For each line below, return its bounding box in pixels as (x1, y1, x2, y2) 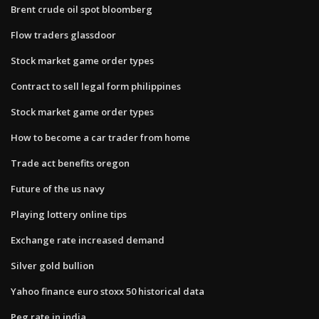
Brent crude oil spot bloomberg (11, 2, 152, 16)
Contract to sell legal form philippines (11, 79, 181, 93)
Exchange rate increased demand (11, 233, 164, 246)
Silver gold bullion (11, 258, 94, 272)
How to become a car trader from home (11, 130, 190, 144)
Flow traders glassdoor (11, 28, 116, 41)
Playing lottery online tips (11, 207, 127, 221)
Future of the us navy (11, 182, 105, 195)
